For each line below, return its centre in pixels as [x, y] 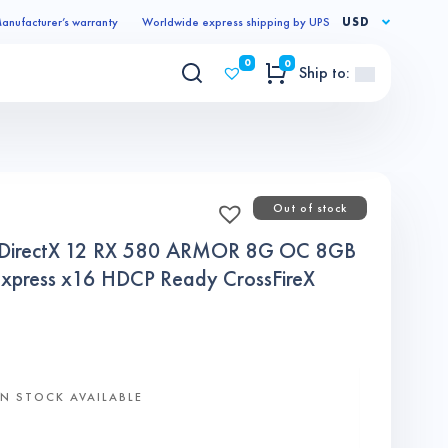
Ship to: [324, 72]
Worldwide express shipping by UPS [236, 22]
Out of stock [310, 208]
